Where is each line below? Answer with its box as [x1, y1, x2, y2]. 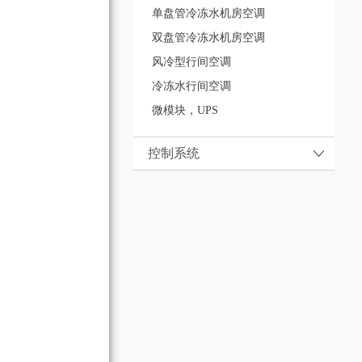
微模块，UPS [151, 104, 218, 117]
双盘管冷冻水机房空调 [151, 32, 265, 44]
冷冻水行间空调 [151, 80, 231, 93]
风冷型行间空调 [151, 56, 231, 69]
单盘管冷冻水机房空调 [151, 7, 265, 20]
